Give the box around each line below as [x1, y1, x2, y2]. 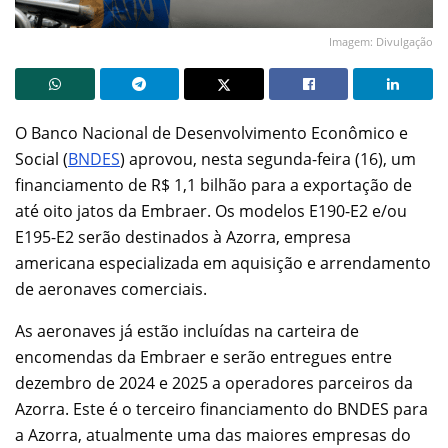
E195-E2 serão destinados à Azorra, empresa [15, 225, 351, 248]
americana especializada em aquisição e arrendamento [15, 251, 431, 274]
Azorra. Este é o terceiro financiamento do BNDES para [15, 397, 428, 420]
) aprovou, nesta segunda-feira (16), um [120, 147, 416, 170]
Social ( [15, 147, 68, 170]
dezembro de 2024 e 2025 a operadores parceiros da [15, 371, 413, 394]
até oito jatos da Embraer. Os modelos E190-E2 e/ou [15, 199, 407, 222]
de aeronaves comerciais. [15, 277, 207, 300]
